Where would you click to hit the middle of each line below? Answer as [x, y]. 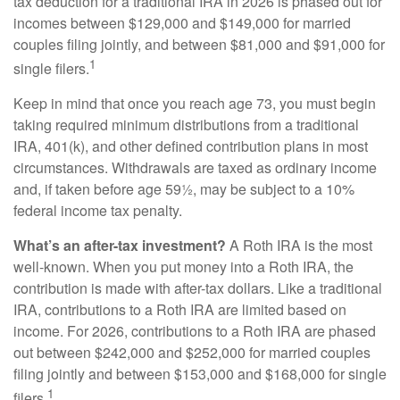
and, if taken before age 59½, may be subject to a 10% [184, 189]
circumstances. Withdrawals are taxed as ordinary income [195, 168]
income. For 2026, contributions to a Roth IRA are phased [195, 331]
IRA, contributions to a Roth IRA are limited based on [180, 310]
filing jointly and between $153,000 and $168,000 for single [200, 374]
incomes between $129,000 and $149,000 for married [182, 23]
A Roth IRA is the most [299, 246]
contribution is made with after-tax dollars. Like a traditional [198, 288]
